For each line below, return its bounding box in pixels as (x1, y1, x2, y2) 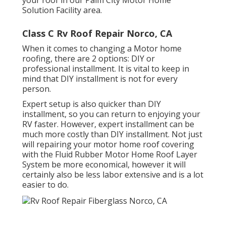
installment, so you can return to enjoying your (22, 108, 200, 120)
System (22, 158, 49, 170)
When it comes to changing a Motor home (22, 42, 182, 54)
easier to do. (22, 179, 69, 190)
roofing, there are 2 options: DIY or (22, 52, 155, 64)
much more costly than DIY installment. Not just (22, 128, 202, 140)
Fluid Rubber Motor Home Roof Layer (55, 148, 197, 160)
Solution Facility (22, 4, 81, 16)
